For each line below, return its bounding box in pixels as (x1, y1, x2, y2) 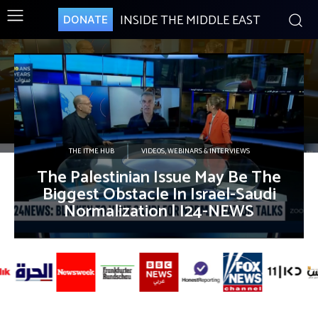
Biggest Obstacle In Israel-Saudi (42, 180, 276, 209)
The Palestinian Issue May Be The (37, 163, 281, 192)
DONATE (62, 12, 108, 26)
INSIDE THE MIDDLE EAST (119, 10, 261, 31)
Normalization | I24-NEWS (64, 197, 254, 226)
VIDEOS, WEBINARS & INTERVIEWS (141, 145, 250, 157)
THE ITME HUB (68, 145, 114, 157)
